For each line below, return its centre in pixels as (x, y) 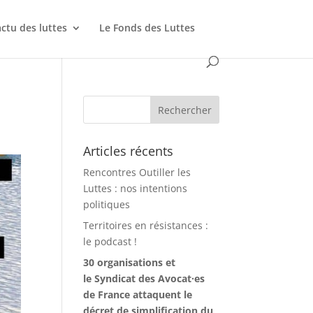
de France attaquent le (138, 294)
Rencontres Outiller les (137, 172)
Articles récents (129, 151)
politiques (107, 204)
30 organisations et (130, 262)
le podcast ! (110, 241)
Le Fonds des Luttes (147, 28)
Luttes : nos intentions (136, 188)
